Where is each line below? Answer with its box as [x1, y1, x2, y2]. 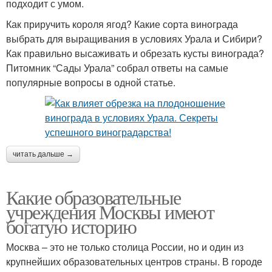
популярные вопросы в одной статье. [6, 75, 175, 90]
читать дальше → [13, 150, 73, 159]
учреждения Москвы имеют [6, 199, 214, 225]
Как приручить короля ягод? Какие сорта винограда [6, 17, 238, 32]
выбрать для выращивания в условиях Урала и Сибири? [6, 32, 262, 46]
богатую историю [6, 213, 136, 240]
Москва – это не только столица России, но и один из [6, 240, 243, 254]
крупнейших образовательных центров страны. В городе [6, 254, 262, 269]
